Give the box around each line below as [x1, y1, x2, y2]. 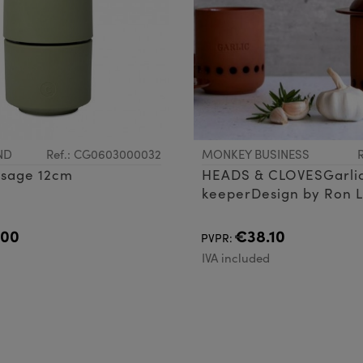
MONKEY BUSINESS [202, 146, 310, 163]
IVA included [202, 250, 270, 267]
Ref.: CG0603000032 [46, 146, 161, 163]
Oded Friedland [202, 203, 311, 222]
